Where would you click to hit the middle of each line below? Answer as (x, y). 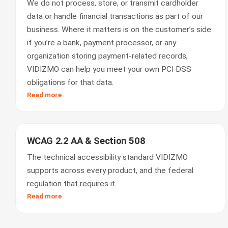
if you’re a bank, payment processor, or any (101, 43)
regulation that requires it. (72, 184)
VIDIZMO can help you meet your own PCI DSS (109, 69)
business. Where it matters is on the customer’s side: (120, 30)
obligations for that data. (70, 82)
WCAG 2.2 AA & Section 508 (86, 141)
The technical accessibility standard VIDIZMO (107, 157)
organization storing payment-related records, (107, 56)
